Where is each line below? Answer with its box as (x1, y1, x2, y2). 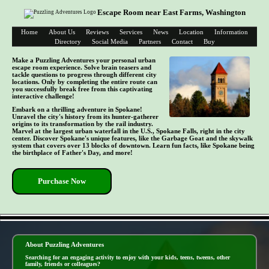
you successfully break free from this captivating (12, 85, 153, 93)
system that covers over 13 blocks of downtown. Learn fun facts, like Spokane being (12, 141, 255, 149)
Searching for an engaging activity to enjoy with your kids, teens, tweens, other (25, 254, 230, 261)
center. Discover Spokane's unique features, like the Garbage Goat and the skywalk (12, 134, 253, 142)
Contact (171, 38, 193, 46)
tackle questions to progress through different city (12, 71, 157, 79)
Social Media (91, 38, 128, 46)
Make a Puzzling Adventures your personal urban (12, 56, 156, 64)
